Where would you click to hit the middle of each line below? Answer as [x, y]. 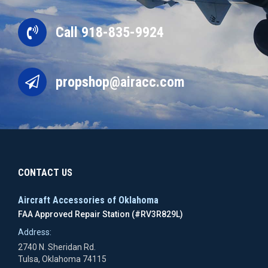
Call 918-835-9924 [110, 32]
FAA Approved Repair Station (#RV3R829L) [100, 214]
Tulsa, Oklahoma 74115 [62, 259]
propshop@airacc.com [120, 82]
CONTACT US [45, 172]
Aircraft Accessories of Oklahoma [88, 200]
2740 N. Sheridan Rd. [57, 247]
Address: [35, 232]
